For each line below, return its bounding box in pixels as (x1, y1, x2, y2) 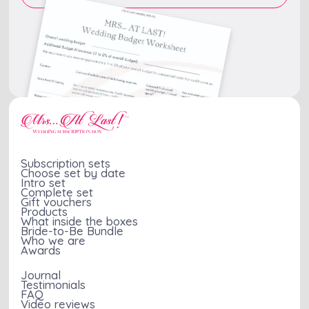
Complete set (21, 184, 94, 199)
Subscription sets (21, 155, 111, 170)
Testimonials (21, 277, 86, 292)
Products (21, 203, 68, 219)
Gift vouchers (21, 194, 92, 209)
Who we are (21, 232, 86, 248)
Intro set (21, 175, 66, 190)
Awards (21, 242, 61, 257)
